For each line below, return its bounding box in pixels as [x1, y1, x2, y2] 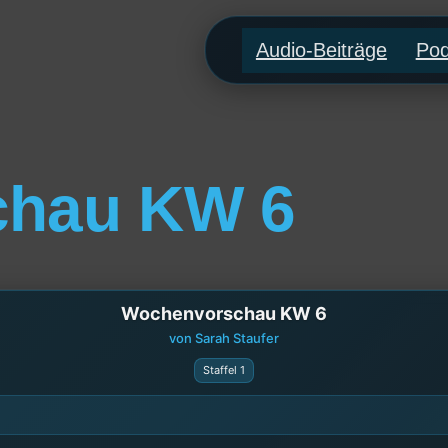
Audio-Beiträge [255, 39, 387, 62]
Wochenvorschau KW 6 [121, 302, 327, 324]
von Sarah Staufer [169, 329, 279, 346]
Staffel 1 [203, 362, 245, 377]
